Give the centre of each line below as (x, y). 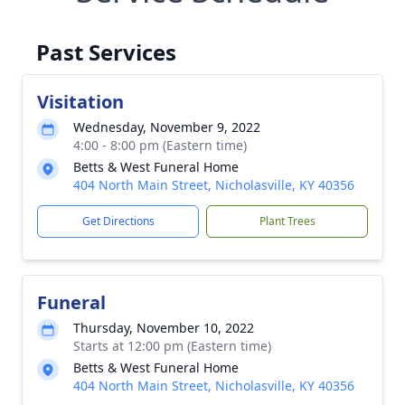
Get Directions (118, 221)
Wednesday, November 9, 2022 (167, 127)
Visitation (80, 102)
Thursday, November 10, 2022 (164, 328)
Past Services (106, 52)
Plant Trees (287, 221)
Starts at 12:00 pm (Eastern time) (172, 346)
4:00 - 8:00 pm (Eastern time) (160, 145)
